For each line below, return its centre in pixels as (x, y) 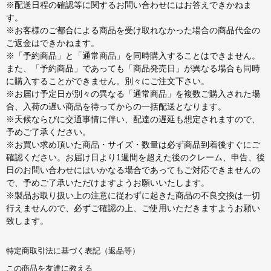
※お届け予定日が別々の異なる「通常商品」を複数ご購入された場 (133, 94)
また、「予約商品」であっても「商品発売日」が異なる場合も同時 (133, 69)
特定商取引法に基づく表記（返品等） (73, 251)
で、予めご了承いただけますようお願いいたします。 (108, 183)
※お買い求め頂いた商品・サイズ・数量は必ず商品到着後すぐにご (133, 145)
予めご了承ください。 (48, 132)
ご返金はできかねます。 (53, 43)
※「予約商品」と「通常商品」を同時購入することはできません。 (133, 56)
